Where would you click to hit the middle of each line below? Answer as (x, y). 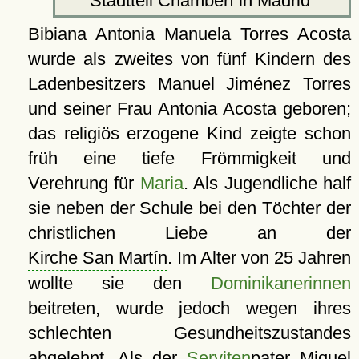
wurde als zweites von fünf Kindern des (189, 58)
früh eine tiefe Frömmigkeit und (189, 158)
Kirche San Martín (97, 257)
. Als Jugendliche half (267, 183)
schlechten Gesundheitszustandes (189, 333)
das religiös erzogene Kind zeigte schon (189, 133)
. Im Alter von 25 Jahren (259, 257)
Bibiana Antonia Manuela (129, 34)
